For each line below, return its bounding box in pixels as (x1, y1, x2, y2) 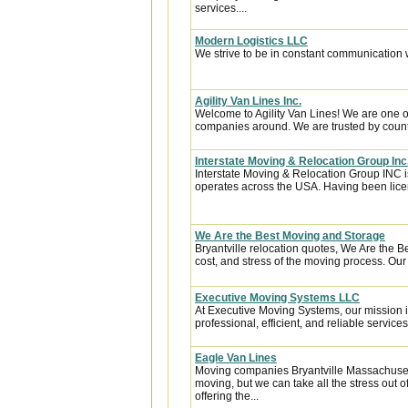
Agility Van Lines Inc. (195, 95, 301, 107)
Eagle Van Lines (195, 352, 277, 364)
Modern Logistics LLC (195, 35, 308, 47)
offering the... (195, 390, 259, 403)
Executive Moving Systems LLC (195, 291, 360, 304)
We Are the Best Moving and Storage (195, 229, 385, 242)
